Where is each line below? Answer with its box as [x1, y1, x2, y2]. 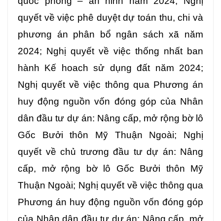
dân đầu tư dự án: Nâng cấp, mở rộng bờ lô [18, 113, 203, 124]
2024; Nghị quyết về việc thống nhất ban [18, 46, 203, 57]
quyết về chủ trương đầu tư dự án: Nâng [18, 147, 203, 157]
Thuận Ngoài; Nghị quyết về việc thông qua [18, 180, 203, 191]
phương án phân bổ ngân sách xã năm [18, 29, 203, 40]
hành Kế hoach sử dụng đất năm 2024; [18, 63, 203, 74]
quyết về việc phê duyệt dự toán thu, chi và [18, 12, 203, 23]
